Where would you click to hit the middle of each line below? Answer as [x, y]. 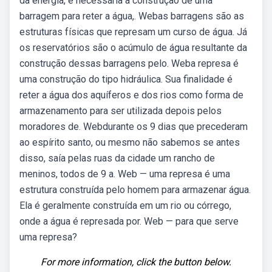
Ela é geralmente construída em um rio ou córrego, [125, 206]
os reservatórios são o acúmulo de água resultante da [133, 48]
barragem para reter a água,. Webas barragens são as [132, 16]
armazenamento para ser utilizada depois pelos [121, 111]
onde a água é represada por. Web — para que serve [129, 221]
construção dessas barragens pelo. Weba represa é [129, 63]
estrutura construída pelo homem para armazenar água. [135, 190]
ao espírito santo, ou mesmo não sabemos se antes [130, 142]
